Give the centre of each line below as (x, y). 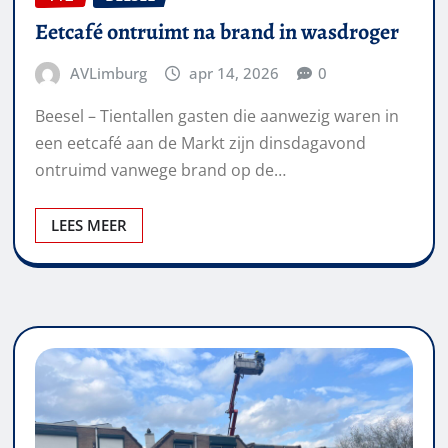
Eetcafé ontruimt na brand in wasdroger (217, 31)
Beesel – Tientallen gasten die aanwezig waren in (217, 116)
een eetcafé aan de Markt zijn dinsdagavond (200, 143)
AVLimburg (108, 72)
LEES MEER (89, 225)
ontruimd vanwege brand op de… (160, 170)
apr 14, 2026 (234, 72)
